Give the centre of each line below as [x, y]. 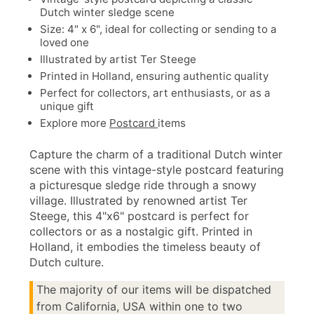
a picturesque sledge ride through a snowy [143, 185]
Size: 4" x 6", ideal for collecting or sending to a [158, 29]
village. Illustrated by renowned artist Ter [138, 201]
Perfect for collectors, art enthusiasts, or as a [155, 93]
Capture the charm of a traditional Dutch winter [156, 155]
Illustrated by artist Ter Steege [118, 60]
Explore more [75, 123]
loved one [64, 43]
